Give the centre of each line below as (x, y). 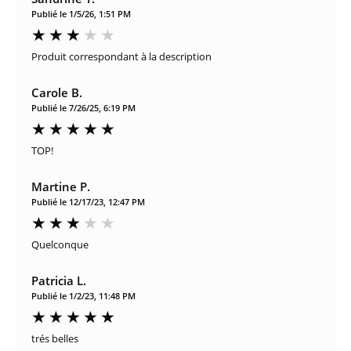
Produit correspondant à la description (121, 56)
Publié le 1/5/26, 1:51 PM (81, 13)
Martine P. (61, 186)
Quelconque (60, 244)
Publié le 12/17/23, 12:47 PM (88, 201)
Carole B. (57, 92)
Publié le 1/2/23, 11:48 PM (83, 295)
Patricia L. (59, 280)
